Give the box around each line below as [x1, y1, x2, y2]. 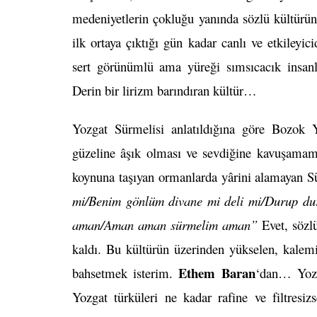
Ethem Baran [178, 263, 255, 283]
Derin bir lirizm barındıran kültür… [72, 81, 257, 100]
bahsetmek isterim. [72, 264, 179, 282]
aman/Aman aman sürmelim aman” [72, 216, 258, 234]
